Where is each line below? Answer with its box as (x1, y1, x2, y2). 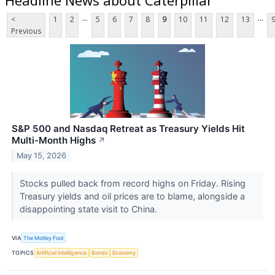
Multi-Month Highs (12, 134, 96, 147)
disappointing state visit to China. (19, 204, 160, 215)
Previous (11, 26, 41, 37)
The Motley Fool (23, 234, 64, 241)
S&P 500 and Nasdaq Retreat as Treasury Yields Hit (12, 123, 245, 135)
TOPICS (12, 249, 34, 257)
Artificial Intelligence (36, 249, 87, 257)
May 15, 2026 (17, 151, 67, 161)
